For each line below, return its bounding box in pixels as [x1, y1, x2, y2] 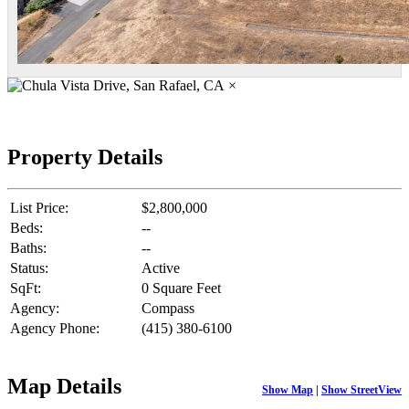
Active [142, 259, 180, 276]
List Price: [10, 199, 68, 215]
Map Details [7, 373, 121, 398]
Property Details [7, 144, 163, 169]
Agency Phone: [10, 320, 100, 336]
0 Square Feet [142, 279, 221, 296]
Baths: [10, 239, 47, 256]
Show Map [262, 383, 313, 396]
